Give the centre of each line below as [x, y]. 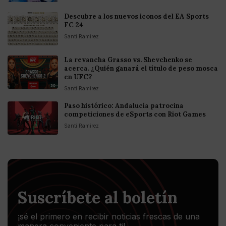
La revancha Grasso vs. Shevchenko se [128, 60]
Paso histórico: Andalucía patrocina [124, 106]
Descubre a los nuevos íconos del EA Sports [136, 17]
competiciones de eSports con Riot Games [135, 115]
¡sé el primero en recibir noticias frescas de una [109, 217]
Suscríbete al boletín [98, 198]
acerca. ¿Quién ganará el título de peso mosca [141, 69]
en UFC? [78, 77]
